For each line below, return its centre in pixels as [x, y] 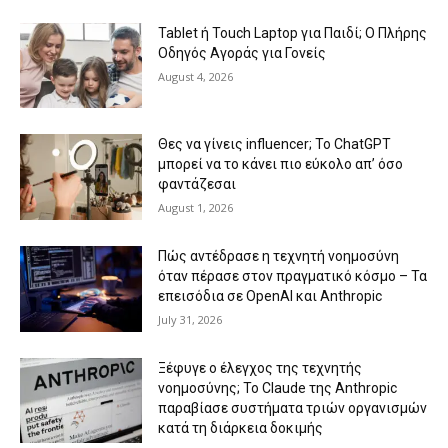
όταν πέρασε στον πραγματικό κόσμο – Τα [293, 276]
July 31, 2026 [190, 320]
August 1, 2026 [196, 208]
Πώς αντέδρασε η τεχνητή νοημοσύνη [279, 256]
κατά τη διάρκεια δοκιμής [241, 427]
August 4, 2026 [196, 76]
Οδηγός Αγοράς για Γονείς [242, 52]
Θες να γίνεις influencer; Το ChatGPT [275, 144]
